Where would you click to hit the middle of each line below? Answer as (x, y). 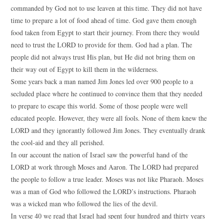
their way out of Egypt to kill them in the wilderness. (85, 69)
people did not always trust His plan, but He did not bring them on (103, 57)
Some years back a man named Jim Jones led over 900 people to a (102, 81)
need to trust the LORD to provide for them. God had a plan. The (102, 45)
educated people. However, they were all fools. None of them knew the (109, 118)
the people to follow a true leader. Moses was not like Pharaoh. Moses (107, 179)
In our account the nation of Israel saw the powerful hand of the (99, 155)
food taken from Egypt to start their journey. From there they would (105, 33)
